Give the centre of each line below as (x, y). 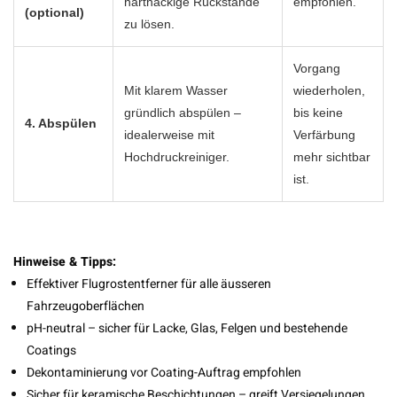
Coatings (51, 350)
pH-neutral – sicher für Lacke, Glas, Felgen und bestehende (187, 328)
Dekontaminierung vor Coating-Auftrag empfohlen (164, 373)
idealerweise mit (169, 135)
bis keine (318, 113)
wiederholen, (329, 90)
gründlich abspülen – (183, 113)
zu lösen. (149, 24)
